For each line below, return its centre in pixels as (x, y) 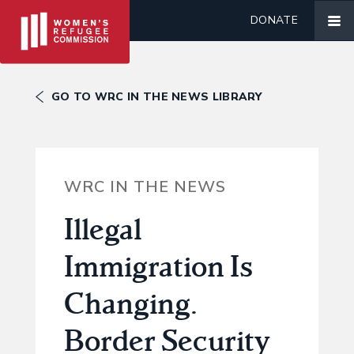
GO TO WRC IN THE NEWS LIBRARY (157, 97)
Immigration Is (158, 266)
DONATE (274, 20)
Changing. (130, 303)
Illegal (102, 229)
